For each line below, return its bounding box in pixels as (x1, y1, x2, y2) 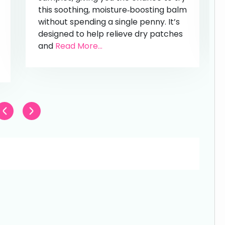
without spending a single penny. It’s (38, 16, 180, 28)
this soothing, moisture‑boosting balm (38, 4, 187, 16)
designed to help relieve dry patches (38, 28, 183, 40)
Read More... (55, 40, 102, 52)
